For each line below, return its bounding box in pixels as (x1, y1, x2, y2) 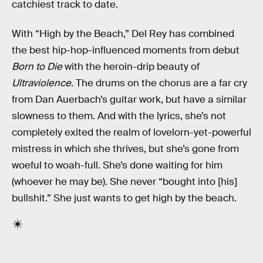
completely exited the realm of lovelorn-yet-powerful (12, 126, 251, 139)
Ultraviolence (12, 76, 71, 89)
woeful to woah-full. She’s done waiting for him (12, 159, 222, 171)
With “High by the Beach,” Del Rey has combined (12, 27, 234, 40)
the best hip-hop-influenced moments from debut (12, 43, 240, 56)
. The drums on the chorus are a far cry (71, 76, 247, 89)
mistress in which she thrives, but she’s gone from (12, 142, 239, 155)
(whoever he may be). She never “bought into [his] (12, 175, 237, 188)
